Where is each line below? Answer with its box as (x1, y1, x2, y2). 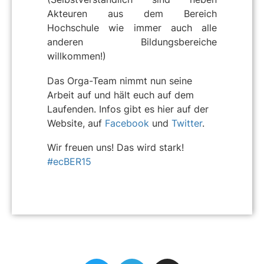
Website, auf (47, 117, 105, 129)
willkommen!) (47, 50, 106, 62)
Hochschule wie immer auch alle (47, 22, 217, 34)
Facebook (105, 117, 149, 129)
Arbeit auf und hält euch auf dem (47, 88, 194, 101)
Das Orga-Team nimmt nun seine (47, 74, 192, 87)
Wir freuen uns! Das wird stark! (47, 141, 184, 154)
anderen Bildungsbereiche (47, 36, 217, 48)
